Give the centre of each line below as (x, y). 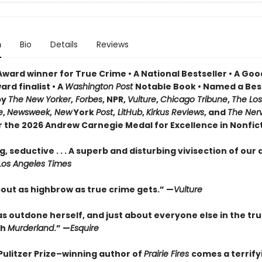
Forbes (87, 99)
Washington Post (100, 87)
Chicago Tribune (194, 99)
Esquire (84, 228)
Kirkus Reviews (175, 112)
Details (64, 44)
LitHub (128, 112)
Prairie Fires (167, 254)
